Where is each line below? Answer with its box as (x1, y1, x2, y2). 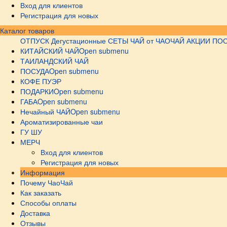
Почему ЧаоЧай (20, 177, 73, 187)
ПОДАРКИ (20, 86, 54, 96)
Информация (20, 167, 65, 177)
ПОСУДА (20, 66, 49, 76)
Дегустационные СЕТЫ (51, 35, 128, 46)
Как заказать (20, 187, 61, 198)
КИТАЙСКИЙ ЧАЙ (20, 46, 79, 56)
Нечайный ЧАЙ (20, 106, 70, 117)
